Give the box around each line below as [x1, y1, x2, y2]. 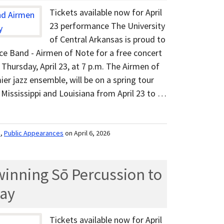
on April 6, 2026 [65, 128, 110, 138]
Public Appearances [4, 128, 63, 138]
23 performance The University [49, 20, 165, 32]
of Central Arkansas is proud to [49, 33, 165, 45]
